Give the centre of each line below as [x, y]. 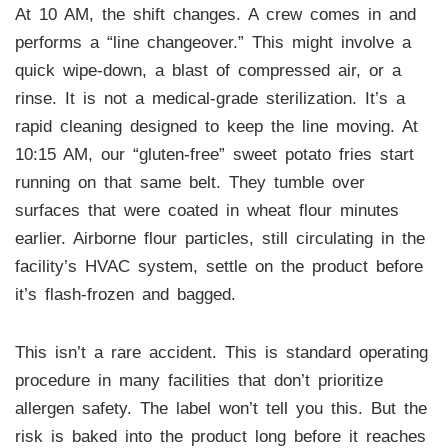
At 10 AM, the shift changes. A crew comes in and [215, 14]
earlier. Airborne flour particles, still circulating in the [219, 238]
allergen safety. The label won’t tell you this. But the [220, 408]
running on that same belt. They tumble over [189, 182]
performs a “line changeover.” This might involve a [212, 42]
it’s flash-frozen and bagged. [125, 294]
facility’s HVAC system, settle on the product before [218, 266]
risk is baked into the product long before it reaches [220, 436]
